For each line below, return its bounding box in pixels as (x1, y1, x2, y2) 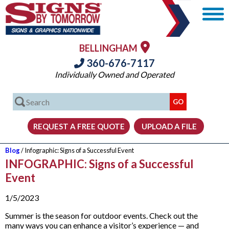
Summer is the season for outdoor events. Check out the (5, 211, 198, 220)
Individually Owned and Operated (55, 70, 174, 79)
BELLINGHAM (79, 42, 141, 54)
